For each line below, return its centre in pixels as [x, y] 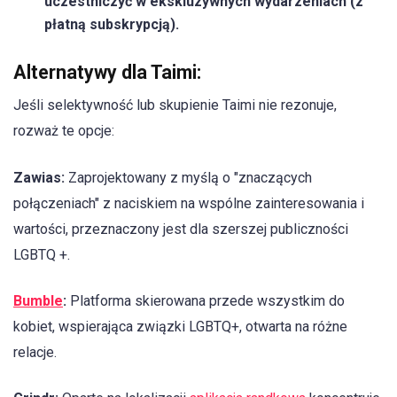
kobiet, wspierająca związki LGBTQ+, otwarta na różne [180, 326]
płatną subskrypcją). [112, 25]
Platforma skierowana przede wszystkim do [206, 300]
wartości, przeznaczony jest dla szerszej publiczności [181, 229]
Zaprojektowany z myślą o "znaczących [188, 177]
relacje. [35, 352]
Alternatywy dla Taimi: [107, 73]
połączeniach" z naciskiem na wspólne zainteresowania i [189, 203]
